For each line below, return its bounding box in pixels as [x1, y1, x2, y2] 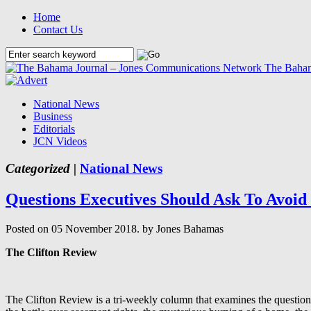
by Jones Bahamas [142, 222, 224, 235]
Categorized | [6, 160, 76, 176]
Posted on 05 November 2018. [6, 222, 142, 235]
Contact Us [33, 24, 83, 35]
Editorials [33, 123, 75, 135]
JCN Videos [33, 135, 87, 147]
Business [33, 110, 72, 122]
